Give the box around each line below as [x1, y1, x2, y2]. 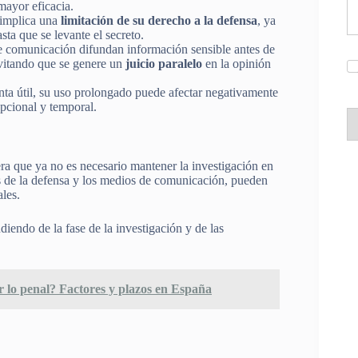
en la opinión [202, 56, 271, 70]
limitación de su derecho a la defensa [61, 13, 257, 27]
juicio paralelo [125, 56, 202, 70]
